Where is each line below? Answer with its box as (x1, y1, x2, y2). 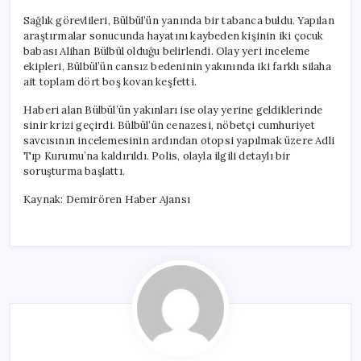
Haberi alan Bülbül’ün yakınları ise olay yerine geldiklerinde (23, 102, 323, 117)
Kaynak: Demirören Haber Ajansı (23, 192, 190, 206)
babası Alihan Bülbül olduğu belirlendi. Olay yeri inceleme (23, 44, 310, 58)
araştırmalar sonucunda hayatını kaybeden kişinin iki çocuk (23, 28, 324, 43)
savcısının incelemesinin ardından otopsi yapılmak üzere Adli (23, 133, 335, 147)
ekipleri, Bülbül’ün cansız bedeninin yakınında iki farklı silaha (23, 59, 331, 73)
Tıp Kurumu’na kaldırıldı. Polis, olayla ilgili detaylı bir (23, 148, 291, 163)
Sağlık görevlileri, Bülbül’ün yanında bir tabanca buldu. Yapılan (23, 13, 334, 27)
